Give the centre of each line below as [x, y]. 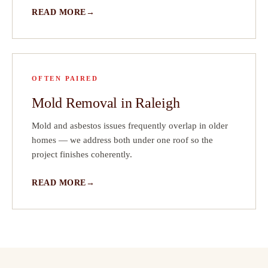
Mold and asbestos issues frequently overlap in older [130, 126]
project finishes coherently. [82, 155]
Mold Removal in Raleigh [106, 103]
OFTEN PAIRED [65, 79]
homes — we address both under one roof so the [122, 140]
